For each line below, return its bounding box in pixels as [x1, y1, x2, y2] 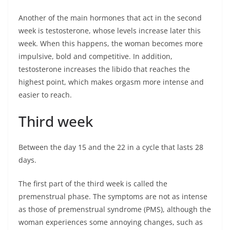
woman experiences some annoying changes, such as [18, 217, 203, 227]
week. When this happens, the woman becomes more [18, 39, 203, 49]
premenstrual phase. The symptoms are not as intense [18, 191, 207, 202]
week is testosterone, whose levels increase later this [18, 26, 201, 36]
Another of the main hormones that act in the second [18, 13, 202, 23]
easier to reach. [18, 90, 72, 100]
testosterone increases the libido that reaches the [18, 64, 190, 74]
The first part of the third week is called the [18, 179, 167, 189]
